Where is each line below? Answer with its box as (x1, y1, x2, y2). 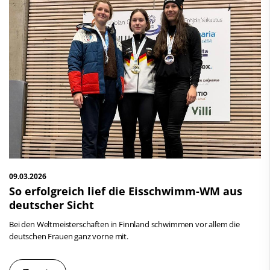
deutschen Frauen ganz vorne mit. (9, 230, 128, 242)
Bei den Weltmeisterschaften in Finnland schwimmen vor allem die (9, 218, 240, 230)
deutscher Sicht (9, 197, 94, 212)
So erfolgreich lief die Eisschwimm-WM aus (9, 183, 242, 198)
